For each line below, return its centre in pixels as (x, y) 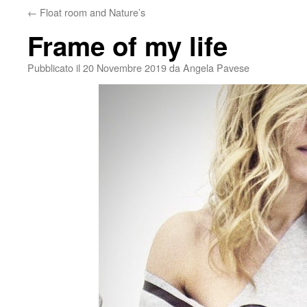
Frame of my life (127, 46)
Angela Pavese (216, 67)
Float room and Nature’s (91, 12)
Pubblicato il (54, 67)
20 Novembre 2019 (125, 67)
